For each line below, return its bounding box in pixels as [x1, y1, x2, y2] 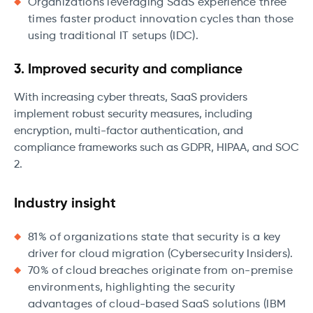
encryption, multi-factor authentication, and [14, 126, 243, 138]
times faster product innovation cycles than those [28, 14, 294, 26]
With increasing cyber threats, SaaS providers [14, 92, 247, 104]
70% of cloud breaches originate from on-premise [28, 265, 293, 277]
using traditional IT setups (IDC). [28, 31, 198, 43]
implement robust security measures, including [14, 109, 252, 121]
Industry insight [14, 197, 116, 212]
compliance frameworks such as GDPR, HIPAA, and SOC [14, 143, 299, 154]
